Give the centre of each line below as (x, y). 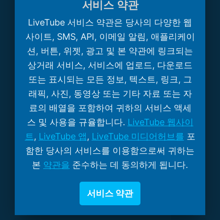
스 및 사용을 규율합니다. (77, 122)
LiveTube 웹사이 (160, 122)
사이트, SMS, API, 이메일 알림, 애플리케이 (110, 36)
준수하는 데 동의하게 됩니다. (129, 165)
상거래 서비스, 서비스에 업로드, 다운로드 (110, 65)
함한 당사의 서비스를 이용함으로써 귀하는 (110, 150)
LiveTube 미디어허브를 (138, 136)
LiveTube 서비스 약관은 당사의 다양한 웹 (110, 22)
